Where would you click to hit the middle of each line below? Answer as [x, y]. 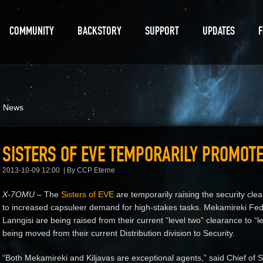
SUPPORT [162, 31]
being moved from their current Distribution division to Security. [119, 233]
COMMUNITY [32, 31]
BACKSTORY [100, 31]
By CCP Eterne [91, 170]
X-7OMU [18, 194]
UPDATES [219, 31]
